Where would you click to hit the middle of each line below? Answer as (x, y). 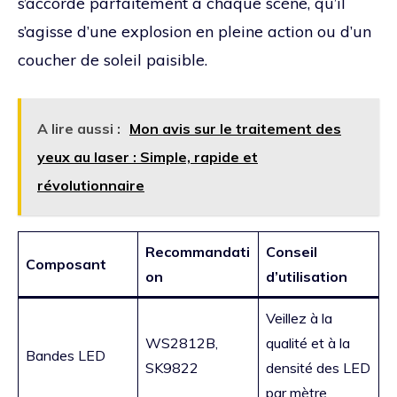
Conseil (292, 252)
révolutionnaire (91, 186)
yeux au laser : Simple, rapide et (148, 157)
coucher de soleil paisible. (113, 60)
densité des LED (318, 368)
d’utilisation (307, 277)
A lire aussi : (79, 129)
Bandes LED (66, 356)
